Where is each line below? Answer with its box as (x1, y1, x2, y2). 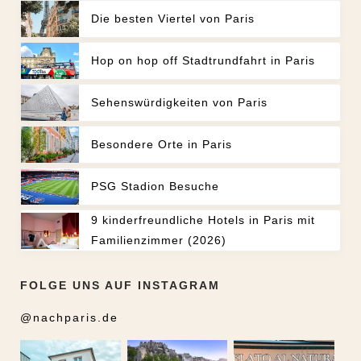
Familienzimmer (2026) (91, 234, 227, 247)
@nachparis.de (20, 311, 118, 325)
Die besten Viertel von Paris (91, 12, 255, 26)
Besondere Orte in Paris (91, 138, 233, 151)
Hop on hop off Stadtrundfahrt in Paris (91, 54, 316, 68)
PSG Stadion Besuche (91, 180, 220, 193)
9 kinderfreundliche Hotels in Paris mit (91, 214, 316, 227)
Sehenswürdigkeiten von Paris (91, 96, 268, 110)
